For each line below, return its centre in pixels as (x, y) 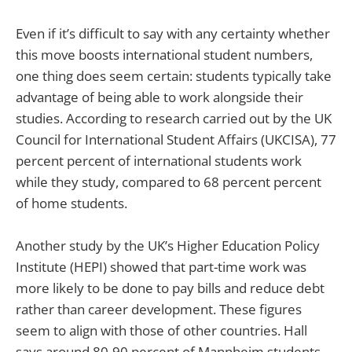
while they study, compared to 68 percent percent (169, 181)
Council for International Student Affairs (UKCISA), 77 (176, 139)
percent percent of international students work (159, 160)
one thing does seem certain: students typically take (174, 75)
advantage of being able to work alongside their (159, 97)
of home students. (71, 203)
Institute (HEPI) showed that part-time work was (161, 267)
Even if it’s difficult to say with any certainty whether (173, 33)
